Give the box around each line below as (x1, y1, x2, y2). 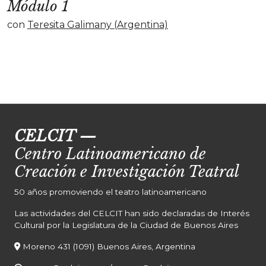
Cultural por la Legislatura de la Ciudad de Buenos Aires (14, 220, 238, 230)
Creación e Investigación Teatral (14, 163, 239, 181)
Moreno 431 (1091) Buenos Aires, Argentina (23, 242, 195, 251)
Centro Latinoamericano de (14, 145, 206, 163)
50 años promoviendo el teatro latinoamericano (14, 187, 207, 197)
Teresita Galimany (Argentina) (27, 19, 168, 30)
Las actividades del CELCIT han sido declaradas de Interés (14, 208, 249, 218)
